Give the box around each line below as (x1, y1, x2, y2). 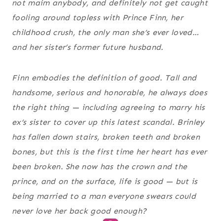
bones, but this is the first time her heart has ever (12, 147, 207, 157)
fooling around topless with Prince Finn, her (12, 13, 184, 23)
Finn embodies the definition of (12, 73, 140, 83)
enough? (113, 206, 147, 216)
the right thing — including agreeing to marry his (12, 103, 205, 112)
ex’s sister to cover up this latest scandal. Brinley (12, 117, 205, 127)
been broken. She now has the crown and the (12, 162, 187, 172)
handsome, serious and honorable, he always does (12, 88, 208, 98)
